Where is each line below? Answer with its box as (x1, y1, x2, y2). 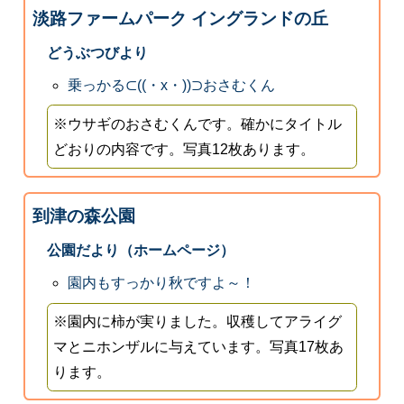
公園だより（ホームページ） (46, 242, 234, 258)
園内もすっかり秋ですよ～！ (68, 274, 256, 290)
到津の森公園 (32, 206, 135, 225)
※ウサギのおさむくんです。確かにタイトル (53, 115, 343, 132)
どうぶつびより (46, 44, 148, 60)
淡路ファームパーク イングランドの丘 (32, 8, 328, 28)
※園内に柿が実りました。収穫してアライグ (53, 314, 343, 330)
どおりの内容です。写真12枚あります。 (53, 141, 316, 157)
